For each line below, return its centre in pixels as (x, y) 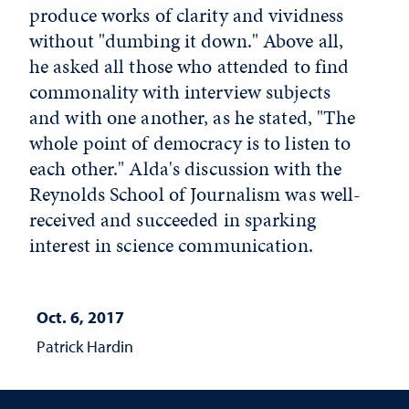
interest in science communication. (171, 245)
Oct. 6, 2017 (80, 317)
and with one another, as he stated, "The (193, 117)
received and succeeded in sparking (173, 219)
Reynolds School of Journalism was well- (195, 194)
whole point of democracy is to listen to (190, 142)
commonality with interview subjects (180, 91)
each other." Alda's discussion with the (186, 168)
